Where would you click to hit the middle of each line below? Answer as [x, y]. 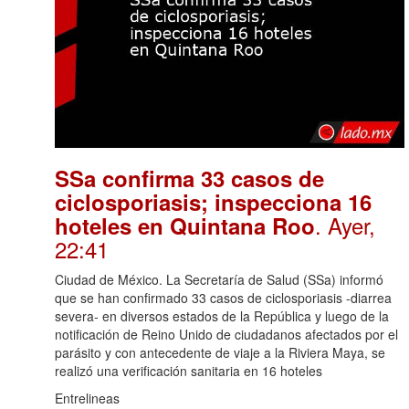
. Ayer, [345, 225]
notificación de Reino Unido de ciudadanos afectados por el [226, 335]
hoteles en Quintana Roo [185, 226]
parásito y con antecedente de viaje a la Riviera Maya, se [220, 353]
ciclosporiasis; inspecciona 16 [213, 202]
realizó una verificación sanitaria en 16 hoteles [189, 371]
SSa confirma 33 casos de [189, 178]
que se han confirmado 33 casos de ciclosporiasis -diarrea [223, 298]
